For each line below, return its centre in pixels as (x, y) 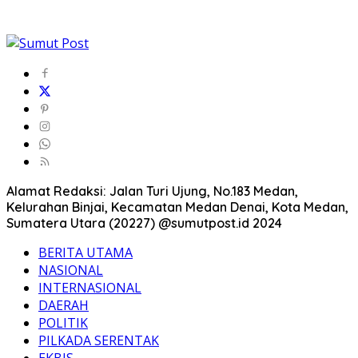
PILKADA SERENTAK (99, 341)
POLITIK (63, 323)
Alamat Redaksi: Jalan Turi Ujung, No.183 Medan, (152, 191)
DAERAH (64, 306)
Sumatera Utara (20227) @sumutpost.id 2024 (144, 223)
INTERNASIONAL (90, 288)
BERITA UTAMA (86, 253)
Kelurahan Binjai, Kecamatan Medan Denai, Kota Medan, (177, 207)
